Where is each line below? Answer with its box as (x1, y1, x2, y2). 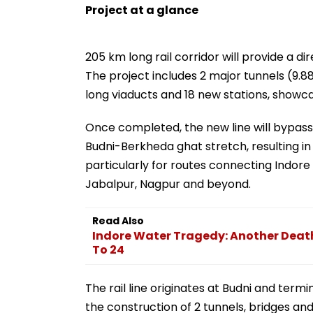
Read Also (92, 213, 144, 228)
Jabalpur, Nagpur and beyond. (85, 175, 251, 192)
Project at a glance (85, 1, 198, 18)
